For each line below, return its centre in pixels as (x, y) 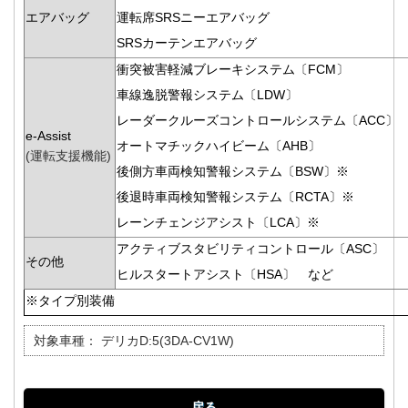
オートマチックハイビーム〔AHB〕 (219, 146)
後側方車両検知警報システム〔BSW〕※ (233, 172)
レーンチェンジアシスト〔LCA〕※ (218, 223)
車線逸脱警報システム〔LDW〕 (207, 95)
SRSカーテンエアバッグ (187, 43)
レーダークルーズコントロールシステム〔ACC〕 (257, 121)
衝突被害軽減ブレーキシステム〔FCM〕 (233, 70)
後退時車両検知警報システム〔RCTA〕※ (235, 197)
